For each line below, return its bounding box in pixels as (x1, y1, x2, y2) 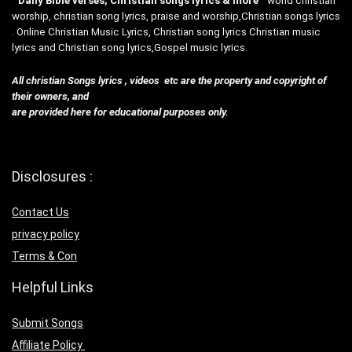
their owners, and (12, 90, 89, 102)
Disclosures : (12, 167, 93, 185)
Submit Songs (12, 316, 83, 329)
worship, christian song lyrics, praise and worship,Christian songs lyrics (12, 9, 340, 22)
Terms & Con (12, 249, 77, 262)
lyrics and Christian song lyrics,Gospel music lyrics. (12, 41, 247, 53)
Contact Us (12, 205, 69, 218)
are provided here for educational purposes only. (12, 105, 229, 118)
